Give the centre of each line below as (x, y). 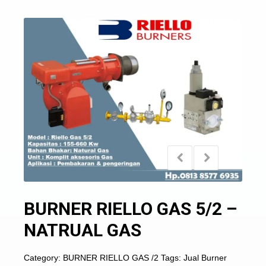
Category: (43, 258)
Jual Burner (205, 258)
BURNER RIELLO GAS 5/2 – (130, 209)
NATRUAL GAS (83, 230)
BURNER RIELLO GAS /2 (111, 258)
